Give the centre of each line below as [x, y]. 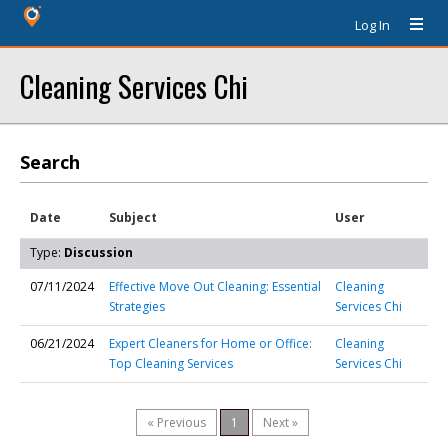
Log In [372, 25]
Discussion [98, 252]
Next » [280, 422]
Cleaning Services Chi [134, 85]
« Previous [176, 422]
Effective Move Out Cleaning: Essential [215, 286]
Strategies [137, 306]
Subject [133, 217]
